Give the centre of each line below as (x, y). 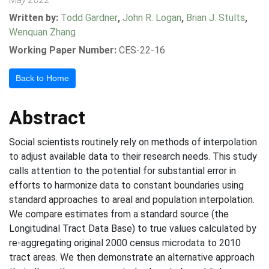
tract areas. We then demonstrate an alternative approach (132, 257)
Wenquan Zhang (42, 32)
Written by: (35, 18)
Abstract (47, 118)
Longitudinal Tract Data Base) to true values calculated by (133, 228)
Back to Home (42, 78)
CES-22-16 (142, 50)
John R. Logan (152, 18)
